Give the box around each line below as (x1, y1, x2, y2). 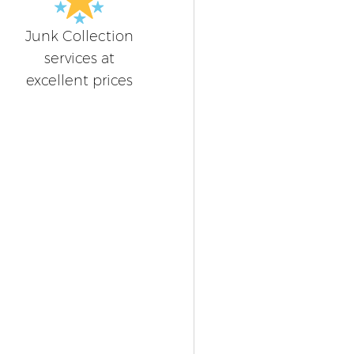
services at (43, 50, 115, 68)
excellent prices (25, 72, 133, 90)
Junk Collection (24, 28, 134, 46)
